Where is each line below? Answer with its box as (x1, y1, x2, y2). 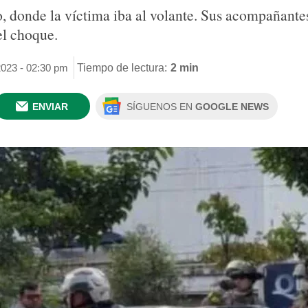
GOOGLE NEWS (195, 101, 269, 112)
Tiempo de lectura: (77, 61, 167, 74)
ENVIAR (32, 101, 68, 112)
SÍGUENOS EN (126, 101, 195, 112)
